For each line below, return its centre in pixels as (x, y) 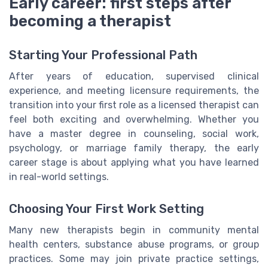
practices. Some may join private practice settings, (134, 258)
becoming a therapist (90, 21)
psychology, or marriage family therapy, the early (134, 148)
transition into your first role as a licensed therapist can (134, 105)
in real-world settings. (59, 176)
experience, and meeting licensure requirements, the (134, 90)
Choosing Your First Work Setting (106, 208)
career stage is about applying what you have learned (134, 162)
